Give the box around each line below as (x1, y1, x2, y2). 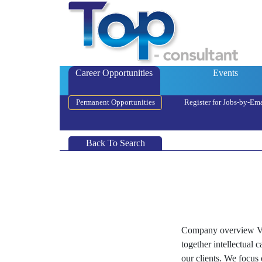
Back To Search (85, 138, 145, 148)
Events (212, 68, 238, 78)
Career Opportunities (75, 68, 153, 78)
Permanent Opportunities (75, 98, 155, 106)
